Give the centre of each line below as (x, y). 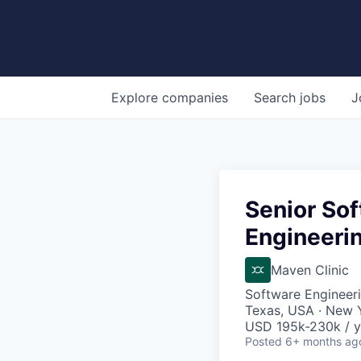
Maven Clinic (310, 270)
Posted (263, 341)
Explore (137, 97)
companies (195, 97)
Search (277, 97)
